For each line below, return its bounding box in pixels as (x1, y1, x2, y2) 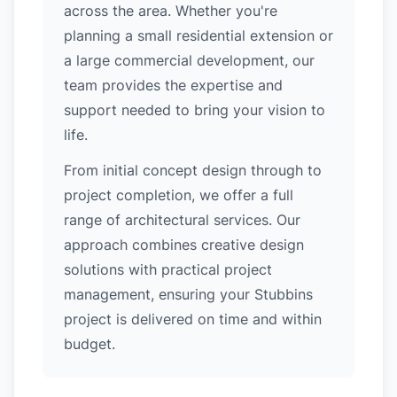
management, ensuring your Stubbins (64, 285, 313, 303)
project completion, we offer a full (64, 186, 293, 204)
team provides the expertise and (64, 76, 283, 94)
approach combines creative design (64, 236, 304, 253)
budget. (64, 335, 115, 353)
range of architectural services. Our (64, 211, 300, 229)
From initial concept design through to (64, 161, 322, 179)
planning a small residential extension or (64, 27, 333, 44)
